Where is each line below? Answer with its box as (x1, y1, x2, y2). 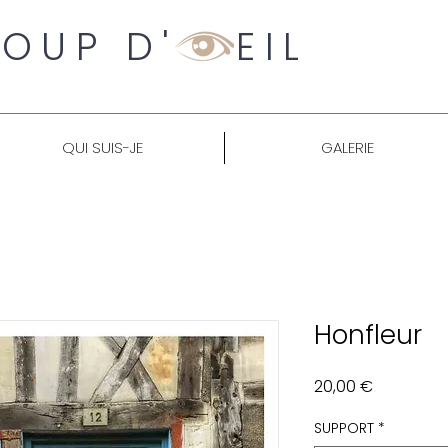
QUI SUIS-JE (61, 137, 143, 158)
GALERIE (320, 137, 374, 158)
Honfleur (314, 317, 422, 353)
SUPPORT (314, 418, 374, 438)
